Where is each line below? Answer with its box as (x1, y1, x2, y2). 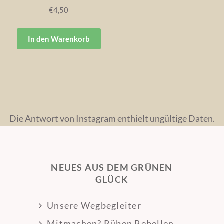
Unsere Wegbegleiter (47, 199, 141, 211)
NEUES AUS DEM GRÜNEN (51, 161, 173, 173)
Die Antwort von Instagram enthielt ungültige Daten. (9, 112, 215, 124)
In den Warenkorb (27, 34, 90, 43)
